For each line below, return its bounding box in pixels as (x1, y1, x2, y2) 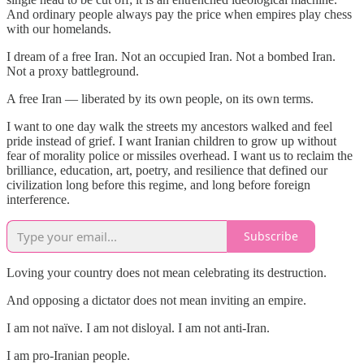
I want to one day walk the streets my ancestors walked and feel (6, 119, 332, 133)
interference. (6, 192, 70, 206)
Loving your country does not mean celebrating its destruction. (6, 265, 327, 279)
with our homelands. (6, 21, 111, 36)
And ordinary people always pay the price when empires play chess (6, 6, 352, 21)
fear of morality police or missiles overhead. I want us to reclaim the (6, 148, 353, 162)
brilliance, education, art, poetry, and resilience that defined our (6, 162, 327, 177)
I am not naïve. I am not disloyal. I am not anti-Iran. (6, 320, 270, 335)
